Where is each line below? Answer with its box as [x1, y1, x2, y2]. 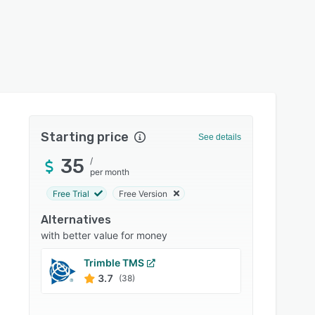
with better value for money [41, 229, 168, 241]
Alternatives [41, 213, 112, 226]
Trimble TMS [84, 257, 145, 269]
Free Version [119, 188, 168, 199]
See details [198, 132, 241, 142]
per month [90, 167, 130, 177]
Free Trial [53, 188, 90, 199]
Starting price [41, 129, 129, 145]
